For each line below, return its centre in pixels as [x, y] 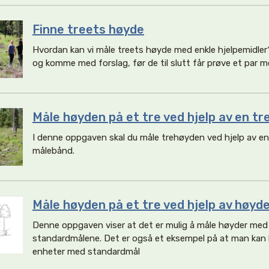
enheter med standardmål [86, 252]
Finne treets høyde [88, 29]
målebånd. [53, 151]
